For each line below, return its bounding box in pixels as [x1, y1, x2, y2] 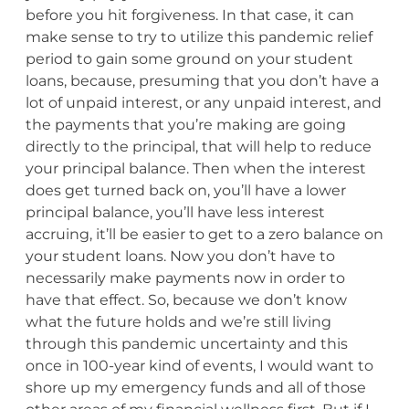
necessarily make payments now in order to [25, 268, 345, 287]
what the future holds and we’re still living [25, 312, 331, 330]
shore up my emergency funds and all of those [25, 378, 366, 396]
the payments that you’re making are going [25, 115, 346, 133]
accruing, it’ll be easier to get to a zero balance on [25, 225, 383, 243]
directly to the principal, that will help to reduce [25, 137, 372, 155]
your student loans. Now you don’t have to [25, 246, 335, 265]
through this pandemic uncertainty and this [25, 334, 348, 352]
